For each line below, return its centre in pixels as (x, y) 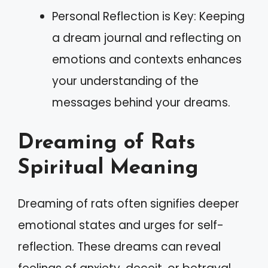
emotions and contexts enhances (147, 60)
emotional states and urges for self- (121, 225)
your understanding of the (125, 81)
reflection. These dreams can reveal (119, 246)
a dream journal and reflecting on (147, 38)
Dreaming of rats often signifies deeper (129, 203)
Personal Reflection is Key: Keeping (148, 16)
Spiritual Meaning (108, 168)
